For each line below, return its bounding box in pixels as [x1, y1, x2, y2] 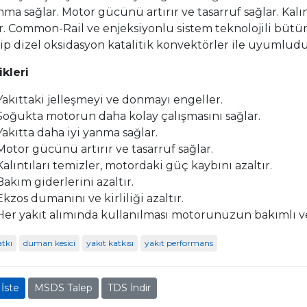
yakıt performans [145, 238, 213, 248]
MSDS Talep [34, 281, 93, 294]
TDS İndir [108, 281, 151, 294]
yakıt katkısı [86, 238, 134, 248]
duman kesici [23, 238, 75, 248]
